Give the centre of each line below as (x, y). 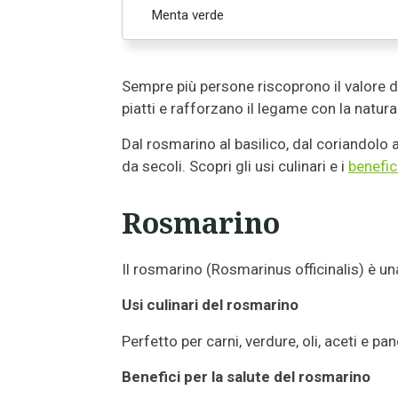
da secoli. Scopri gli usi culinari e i (235, 166)
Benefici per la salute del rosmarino (246, 376)
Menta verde (187, 15)
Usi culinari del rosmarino (210, 305)
